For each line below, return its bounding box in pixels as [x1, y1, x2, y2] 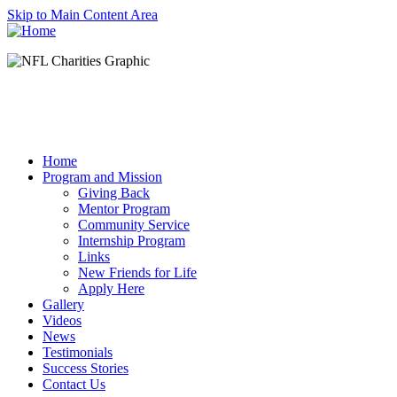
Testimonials [43, 345, 113, 360]
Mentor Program [78, 201, 170, 216]
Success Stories [43, 361, 128, 376]
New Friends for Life [78, 265, 197, 280]
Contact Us [43, 377, 105, 392]
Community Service [78, 217, 190, 232]
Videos [43, 313, 82, 328]
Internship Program [78, 233, 185, 248]
